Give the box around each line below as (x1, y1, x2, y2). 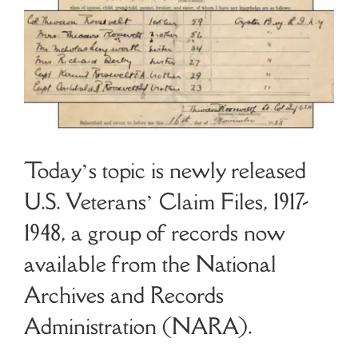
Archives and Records (24, 280, 224, 309)
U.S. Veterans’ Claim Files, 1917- (24, 186, 308, 216)
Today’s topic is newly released (24, 155, 306, 185)
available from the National (24, 249, 276, 278)
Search (21, 72, 62, 97)
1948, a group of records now (24, 217, 284, 247)
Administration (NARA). (24, 311, 253, 340)
